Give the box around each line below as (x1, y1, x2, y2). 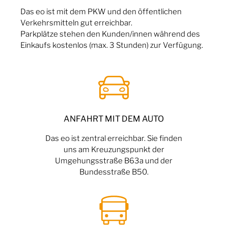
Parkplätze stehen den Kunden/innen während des (20, 28, 201, 39)
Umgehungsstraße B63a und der (55, 155, 173, 165)
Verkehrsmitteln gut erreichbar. (20, 17, 133, 27)
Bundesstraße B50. (79, 166, 149, 177)
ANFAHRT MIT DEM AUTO (64, 113, 164, 124)
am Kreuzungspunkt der (78, 144, 164, 154)
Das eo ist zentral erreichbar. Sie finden (45, 133, 183, 143)
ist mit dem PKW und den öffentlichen (45, 6, 182, 16)
